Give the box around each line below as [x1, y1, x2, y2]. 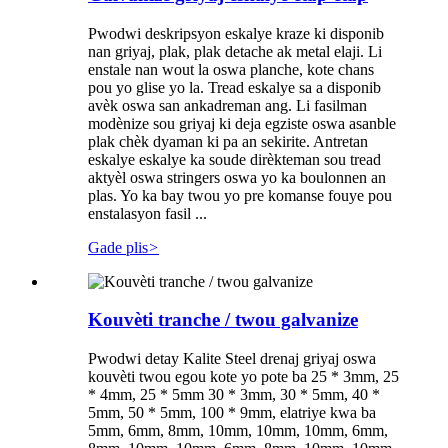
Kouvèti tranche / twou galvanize [88, 309, 358, 331]
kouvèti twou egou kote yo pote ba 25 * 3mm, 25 [88, 368, 399, 386]
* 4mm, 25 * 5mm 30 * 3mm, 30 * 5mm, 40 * [88, 386, 380, 404]
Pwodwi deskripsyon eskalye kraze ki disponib [88, 24, 384, 42]
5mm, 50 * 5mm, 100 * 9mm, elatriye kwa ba [88, 404, 376, 422]
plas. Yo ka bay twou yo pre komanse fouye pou [88, 186, 392, 204]
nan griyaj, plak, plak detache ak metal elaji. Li [88, 42, 382, 60]
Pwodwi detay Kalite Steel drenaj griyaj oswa [88, 350, 376, 368]
